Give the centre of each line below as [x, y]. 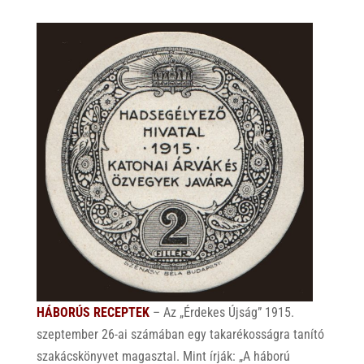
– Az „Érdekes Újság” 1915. [221, 312]
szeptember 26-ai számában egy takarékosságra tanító [180, 334]
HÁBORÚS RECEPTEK [93, 312]
